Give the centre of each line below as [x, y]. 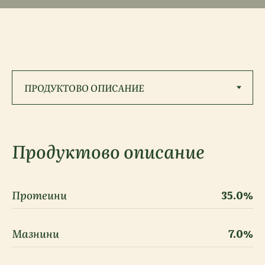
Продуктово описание [108, 151]
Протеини [39, 195]
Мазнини [35, 234]
